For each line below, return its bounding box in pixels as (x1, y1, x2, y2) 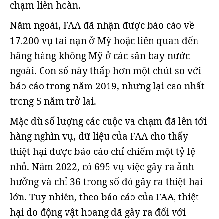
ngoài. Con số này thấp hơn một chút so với (10, 65, 201, 78)
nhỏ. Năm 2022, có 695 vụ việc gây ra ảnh (10, 160, 194, 174)
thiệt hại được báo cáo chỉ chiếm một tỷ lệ (10, 145, 195, 158)
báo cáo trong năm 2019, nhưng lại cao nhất (10, 80, 205, 93)
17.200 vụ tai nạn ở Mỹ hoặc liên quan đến (10, 34, 198, 47)
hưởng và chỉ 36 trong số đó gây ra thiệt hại (10, 175, 203, 189)
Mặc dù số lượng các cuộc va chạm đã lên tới (10, 115, 207, 128)
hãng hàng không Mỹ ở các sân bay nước (10, 49, 190, 63)
